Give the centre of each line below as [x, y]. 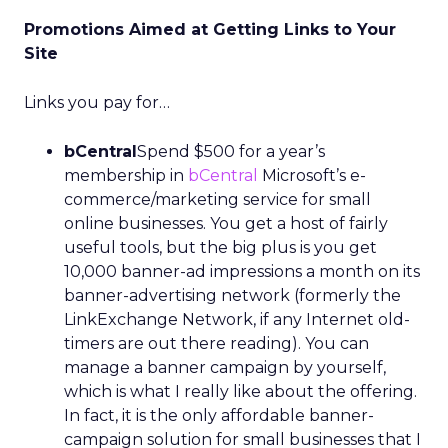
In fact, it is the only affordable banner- [219, 415]
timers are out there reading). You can [216, 343]
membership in [126, 175]
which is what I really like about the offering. [240, 391]
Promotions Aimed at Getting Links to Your [210, 29]
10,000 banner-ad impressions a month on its [242, 271]
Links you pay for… [97, 102]
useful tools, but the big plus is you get [220, 247]
